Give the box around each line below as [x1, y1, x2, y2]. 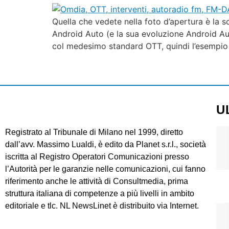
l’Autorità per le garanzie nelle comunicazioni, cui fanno [5, 164, 205, 173]
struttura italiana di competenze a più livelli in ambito [5, 189, 194, 198]
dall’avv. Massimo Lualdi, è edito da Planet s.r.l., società [5, 140, 206, 149]
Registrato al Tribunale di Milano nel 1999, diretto [5, 127, 183, 136]
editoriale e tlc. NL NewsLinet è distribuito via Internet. [5, 201, 199, 210]
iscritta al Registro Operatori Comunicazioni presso [5, 152, 189, 161]
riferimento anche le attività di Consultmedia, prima [5, 176, 188, 186]
